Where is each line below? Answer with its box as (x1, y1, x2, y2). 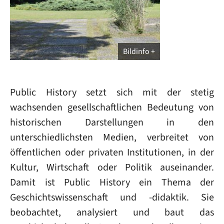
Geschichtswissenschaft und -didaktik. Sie (10, 190, 214, 204)
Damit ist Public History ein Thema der (10, 175, 214, 189)
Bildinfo (123, 46, 149, 56)
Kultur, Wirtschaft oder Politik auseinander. (10, 160, 214, 174)
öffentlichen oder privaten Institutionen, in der (10, 145, 214, 159)
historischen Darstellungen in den (10, 115, 214, 129)
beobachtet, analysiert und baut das (10, 205, 214, 219)
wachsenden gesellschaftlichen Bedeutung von (10, 100, 214, 114)
